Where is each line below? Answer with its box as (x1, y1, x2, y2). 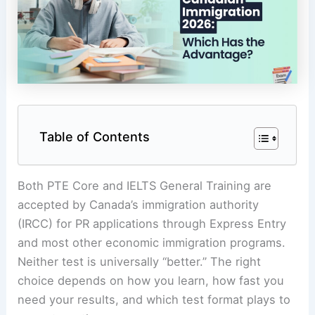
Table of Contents (39, 129, 150, 144)
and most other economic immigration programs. (18, 236, 286, 250)
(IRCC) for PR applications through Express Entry (18, 217, 287, 231)
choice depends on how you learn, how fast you (18, 274, 285, 288)
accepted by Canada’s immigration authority (18, 198, 259, 212)
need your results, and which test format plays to (18, 292, 291, 307)
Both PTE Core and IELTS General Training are (18, 179, 272, 193)
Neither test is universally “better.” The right (18, 255, 262, 269)
